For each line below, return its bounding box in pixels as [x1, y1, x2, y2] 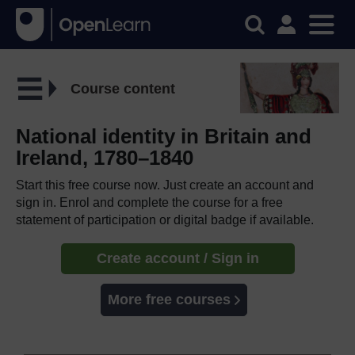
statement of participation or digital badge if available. [16, 212, 314, 227]
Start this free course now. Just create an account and [16, 177, 314, 192]
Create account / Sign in [96, 250, 259, 266]
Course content [70, 80, 175, 97]
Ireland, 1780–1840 [16, 145, 193, 170]
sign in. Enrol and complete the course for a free [16, 195, 283, 209]
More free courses [107, 291, 231, 307]
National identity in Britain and [16, 124, 311, 148]
